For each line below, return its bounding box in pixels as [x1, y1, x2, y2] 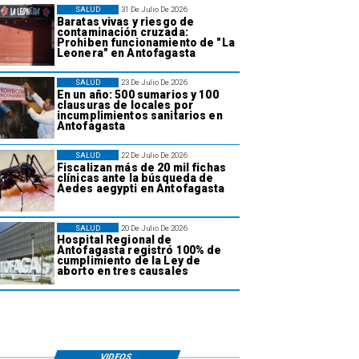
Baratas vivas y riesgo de [56, 15, 195, 29]
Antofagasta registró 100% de [56, 244, 222, 257]
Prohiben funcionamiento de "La [56, 36, 235, 50]
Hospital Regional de [56, 233, 172, 247]
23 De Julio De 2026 [120, 78, 188, 87]
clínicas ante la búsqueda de [56, 171, 214, 184]
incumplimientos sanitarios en [56, 108, 223, 122]
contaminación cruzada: [56, 26, 188, 39]
